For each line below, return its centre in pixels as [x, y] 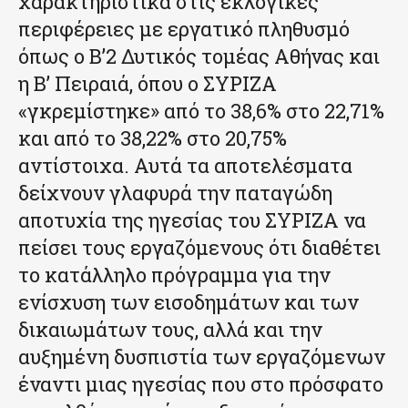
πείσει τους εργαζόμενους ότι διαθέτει [199, 247]
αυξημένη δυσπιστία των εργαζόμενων [202, 356]
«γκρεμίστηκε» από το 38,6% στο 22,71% [201, 110]
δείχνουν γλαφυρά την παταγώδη [175, 192]
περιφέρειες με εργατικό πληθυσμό [184, 28]
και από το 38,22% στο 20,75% [153, 138]
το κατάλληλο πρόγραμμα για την [174, 274]
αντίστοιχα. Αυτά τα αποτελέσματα [185, 165]
